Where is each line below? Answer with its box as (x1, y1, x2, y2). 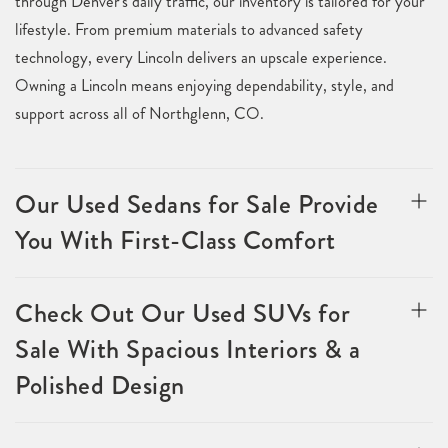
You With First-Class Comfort (15, 222, 336, 259)
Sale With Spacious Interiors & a (15, 331, 361, 368)
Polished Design (15, 367, 185, 404)
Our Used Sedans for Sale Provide (15, 186, 379, 223)
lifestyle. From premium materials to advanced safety (15, 18, 363, 41)
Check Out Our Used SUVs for (15, 295, 351, 332)
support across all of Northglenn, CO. (15, 102, 264, 125)
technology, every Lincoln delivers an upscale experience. (15, 46, 387, 69)
